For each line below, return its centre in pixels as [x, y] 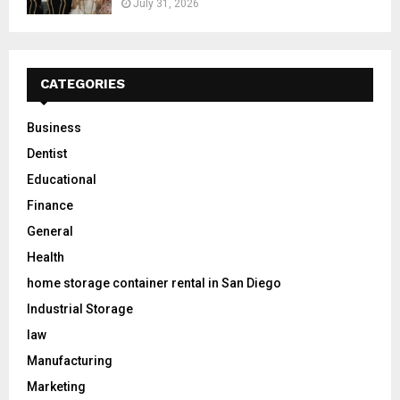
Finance [50, 206]
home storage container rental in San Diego [154, 283]
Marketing [56, 387]
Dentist [47, 154]
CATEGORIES [83, 84]
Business [54, 128]
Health [46, 258]
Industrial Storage [80, 309]
